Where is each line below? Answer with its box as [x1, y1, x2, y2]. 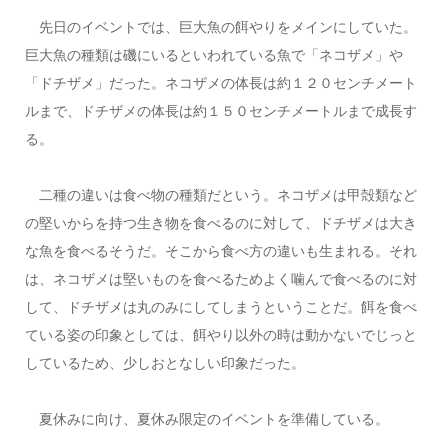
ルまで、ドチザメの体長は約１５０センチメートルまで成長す [24, 102, 417, 119]
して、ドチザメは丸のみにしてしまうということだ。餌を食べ [24, 298, 417, 315]
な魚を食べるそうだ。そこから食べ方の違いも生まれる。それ [24, 242, 417, 259]
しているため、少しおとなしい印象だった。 [24, 354, 305, 371]
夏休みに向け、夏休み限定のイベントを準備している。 [24, 410, 389, 427]
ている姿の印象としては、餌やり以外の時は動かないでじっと [24, 326, 417, 343]
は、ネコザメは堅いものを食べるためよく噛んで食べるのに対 [24, 270, 417, 287]
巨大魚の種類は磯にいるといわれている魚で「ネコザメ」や [24, 46, 403, 63]
